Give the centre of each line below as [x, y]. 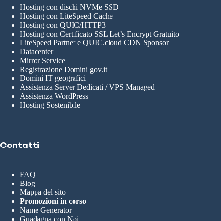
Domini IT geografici [53, 78]
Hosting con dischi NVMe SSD [69, 7]
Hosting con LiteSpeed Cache [66, 16]
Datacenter [37, 52]
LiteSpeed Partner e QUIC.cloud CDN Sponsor [94, 43]
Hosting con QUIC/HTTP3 [63, 25]
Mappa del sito [43, 192]
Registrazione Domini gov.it [63, 69]
